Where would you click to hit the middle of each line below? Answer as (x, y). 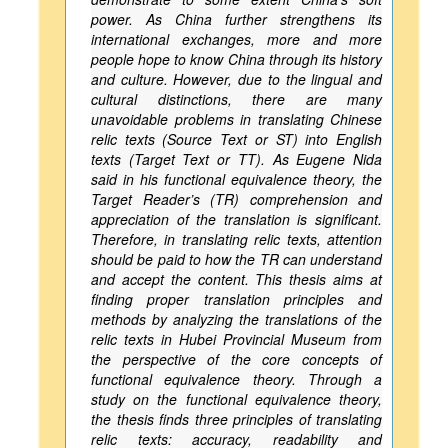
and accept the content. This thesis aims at (236, 279)
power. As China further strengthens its (236, 19)
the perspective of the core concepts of (236, 359)
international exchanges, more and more (236, 39)
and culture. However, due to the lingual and (236, 79)
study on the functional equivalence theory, (236, 399)
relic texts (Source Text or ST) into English (236, 139)
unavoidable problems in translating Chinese (236, 119)
